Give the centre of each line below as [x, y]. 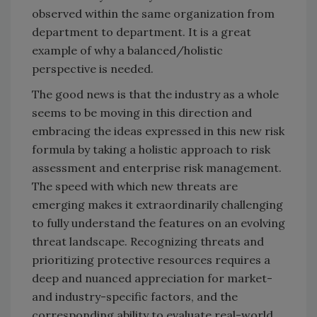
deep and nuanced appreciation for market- [152, 278]
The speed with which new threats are [135, 186]
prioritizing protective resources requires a [151, 260]
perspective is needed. [93, 69]
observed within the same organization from [153, 14]
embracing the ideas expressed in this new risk [158, 131]
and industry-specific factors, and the [135, 297]
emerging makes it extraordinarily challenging [157, 205]
